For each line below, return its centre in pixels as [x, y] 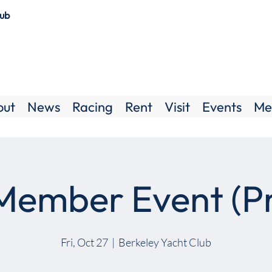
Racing [93, 107]
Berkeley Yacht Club [165, 242]
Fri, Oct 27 [84, 242]
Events [222, 107]
